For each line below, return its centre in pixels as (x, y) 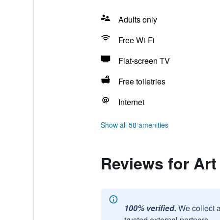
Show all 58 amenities (134, 125)
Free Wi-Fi (136, 40)
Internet (131, 102)
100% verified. (150, 208)
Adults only (137, 19)
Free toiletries (142, 81)
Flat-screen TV (144, 61)
